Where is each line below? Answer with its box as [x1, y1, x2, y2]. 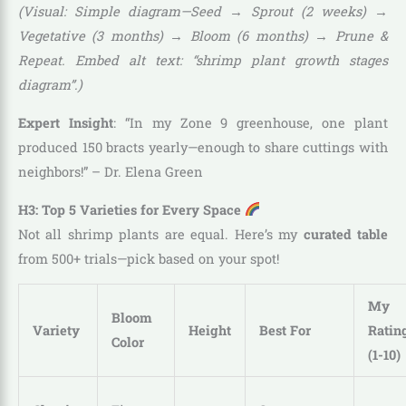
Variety [32, 322, 80, 340]
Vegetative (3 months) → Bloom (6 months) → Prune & [18, 27, 388, 45]
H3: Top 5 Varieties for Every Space [18, 200, 245, 218]
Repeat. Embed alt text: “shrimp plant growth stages [18, 52, 388, 70]
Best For [258, 322, 311, 340]
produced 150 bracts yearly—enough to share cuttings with [18, 138, 388, 156]
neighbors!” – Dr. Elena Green [18, 162, 203, 180]
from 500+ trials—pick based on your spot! [18, 249, 279, 267]
